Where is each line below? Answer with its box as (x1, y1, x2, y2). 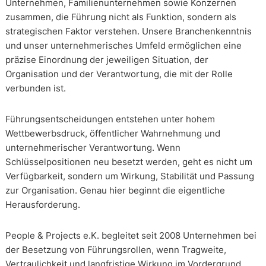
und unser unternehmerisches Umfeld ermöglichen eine (5, 40, 242, 52)
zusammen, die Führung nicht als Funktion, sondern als (5, 11, 236, 23)
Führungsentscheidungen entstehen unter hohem (5, 113, 215, 125)
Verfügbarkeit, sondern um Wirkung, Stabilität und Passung (5, 170, 254, 182)
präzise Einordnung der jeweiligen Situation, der (5, 54, 208, 66)
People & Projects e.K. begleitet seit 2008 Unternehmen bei (5, 230, 256, 242)
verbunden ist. (5, 83, 66, 94)
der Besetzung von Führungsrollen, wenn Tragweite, (5, 244, 226, 256)
